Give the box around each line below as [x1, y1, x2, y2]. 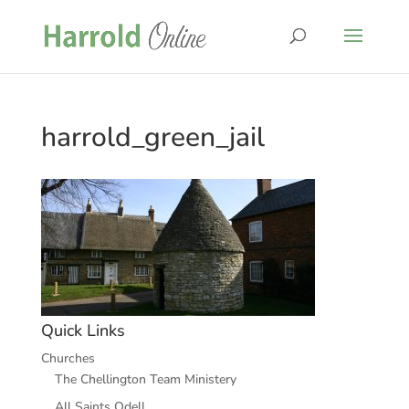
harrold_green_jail [40, 119, 265, 156]
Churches [40, 350, 95, 367]
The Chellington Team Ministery [54, 371, 236, 388]
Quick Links [40, 320, 125, 341]
